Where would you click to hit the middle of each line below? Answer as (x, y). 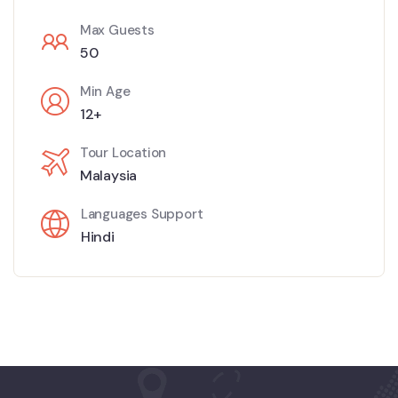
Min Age (105, 91)
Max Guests (117, 30)
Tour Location (123, 152)
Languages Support (142, 214)
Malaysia (108, 175)
